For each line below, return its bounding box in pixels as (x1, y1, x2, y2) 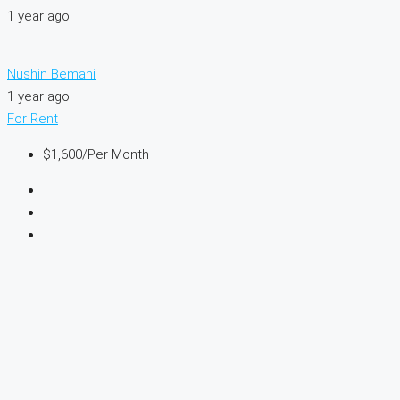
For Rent (7, 111, 58, 128)
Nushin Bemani (7, 66, 96, 83)
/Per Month (82, 146, 149, 163)
